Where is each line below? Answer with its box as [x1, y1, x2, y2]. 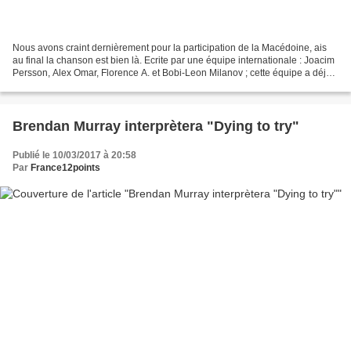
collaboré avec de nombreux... [13, 79, 141, 91]
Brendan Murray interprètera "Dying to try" [13, 118, 299, 134]
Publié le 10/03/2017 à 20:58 [13, 149, 136, 161]
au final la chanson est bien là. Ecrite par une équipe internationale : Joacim [13, 54, 335, 66]
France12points [31, 161, 100, 173]
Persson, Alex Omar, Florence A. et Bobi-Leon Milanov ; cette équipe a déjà [13, 67, 331, 78]
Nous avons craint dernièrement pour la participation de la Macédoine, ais [13, 42, 327, 53]
